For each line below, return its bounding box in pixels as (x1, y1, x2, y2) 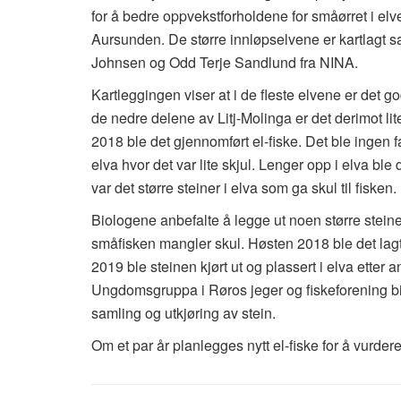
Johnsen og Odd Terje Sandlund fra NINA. (91, 52, 358, 73)
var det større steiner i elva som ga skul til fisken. (91, 177, 397, 199)
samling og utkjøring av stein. (91, 303, 276, 324)
